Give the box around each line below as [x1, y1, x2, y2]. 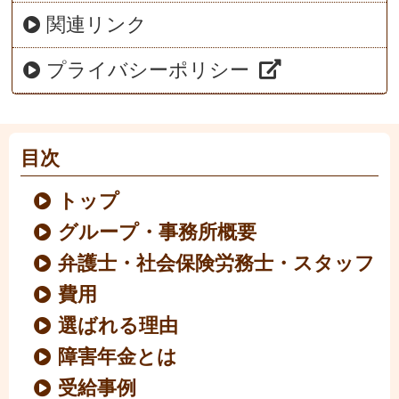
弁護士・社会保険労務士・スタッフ [58, 252, 376, 275]
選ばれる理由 [58, 314, 179, 338]
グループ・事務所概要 [58, 221, 257, 244]
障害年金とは [58, 346, 178, 369]
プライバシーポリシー [46, 59, 250, 82]
